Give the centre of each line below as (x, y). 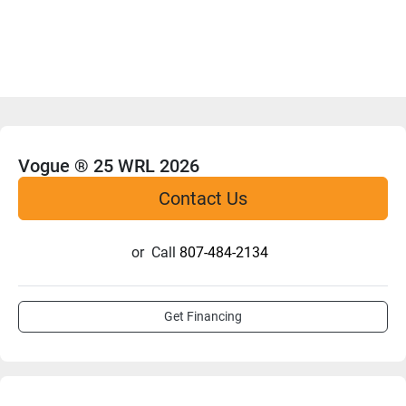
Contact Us (203, 199)
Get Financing (203, 317)
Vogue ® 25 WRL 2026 (109, 166)
